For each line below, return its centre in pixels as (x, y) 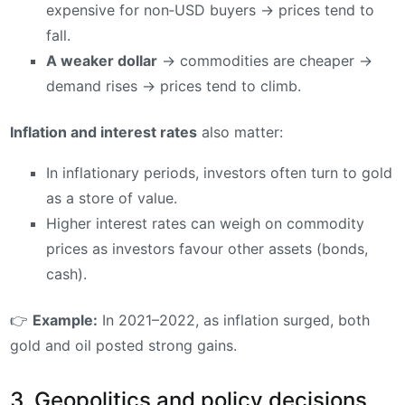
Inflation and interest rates (104, 132)
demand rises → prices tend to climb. (174, 85)
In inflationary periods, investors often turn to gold (219, 173)
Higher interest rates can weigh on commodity (205, 224)
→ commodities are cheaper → (265, 60)
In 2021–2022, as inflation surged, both (234, 320)
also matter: (240, 132)
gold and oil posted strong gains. (123, 346)
